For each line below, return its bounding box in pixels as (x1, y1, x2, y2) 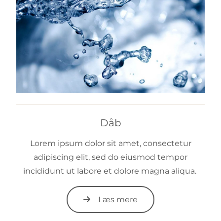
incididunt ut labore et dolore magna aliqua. (23, 166, 198, 176)
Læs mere (98, 195, 138, 205)
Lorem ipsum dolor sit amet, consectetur (30, 139, 191, 148)
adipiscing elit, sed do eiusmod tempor (34, 152, 187, 162)
